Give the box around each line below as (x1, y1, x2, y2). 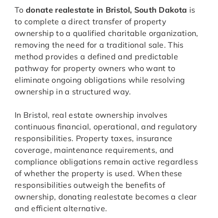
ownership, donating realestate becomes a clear (15, 192, 197, 202)
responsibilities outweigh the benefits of (15, 180, 165, 190)
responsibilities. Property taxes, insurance (15, 133, 173, 144)
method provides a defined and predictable (15, 52, 179, 62)
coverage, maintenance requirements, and (15, 145, 174, 155)
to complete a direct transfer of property (15, 17, 167, 27)
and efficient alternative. (15, 203, 108, 214)
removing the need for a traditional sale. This (15, 40, 184, 50)
